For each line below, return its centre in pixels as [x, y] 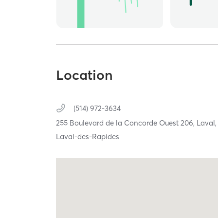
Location [85, 75]
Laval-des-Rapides [88, 137]
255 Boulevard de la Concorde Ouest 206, [127, 123]
